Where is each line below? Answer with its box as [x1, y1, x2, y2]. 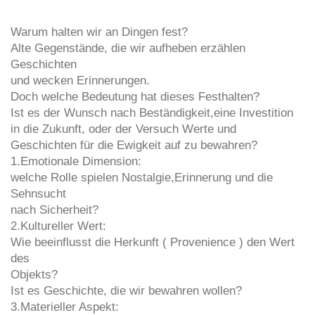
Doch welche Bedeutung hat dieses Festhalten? [11, 90, 259, 104]
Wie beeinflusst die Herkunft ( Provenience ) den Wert [11, 236, 295, 250]
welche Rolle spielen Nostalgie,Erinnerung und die [11, 171, 273, 185]
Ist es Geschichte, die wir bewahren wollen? [11, 284, 242, 298]
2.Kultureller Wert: [11, 219, 106, 233]
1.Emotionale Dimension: [11, 155, 141, 169]
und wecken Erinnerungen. [11, 74, 150, 88]
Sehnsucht [11, 187, 66, 201]
